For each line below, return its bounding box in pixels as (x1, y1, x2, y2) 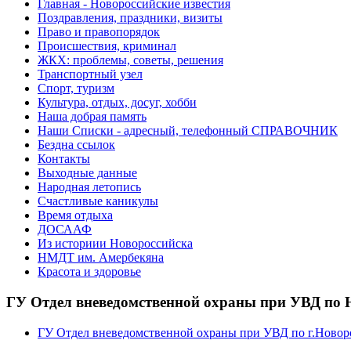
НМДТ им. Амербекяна (38, 251, 164, 265)
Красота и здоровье (38, 265, 141, 279)
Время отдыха (38, 208, 113, 223)
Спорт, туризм (38, 81, 114, 96)
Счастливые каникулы (38, 194, 158, 208)
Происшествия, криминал (38, 39, 176, 53)
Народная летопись (38, 180, 141, 194)
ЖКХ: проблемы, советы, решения (38, 53, 223, 67)
